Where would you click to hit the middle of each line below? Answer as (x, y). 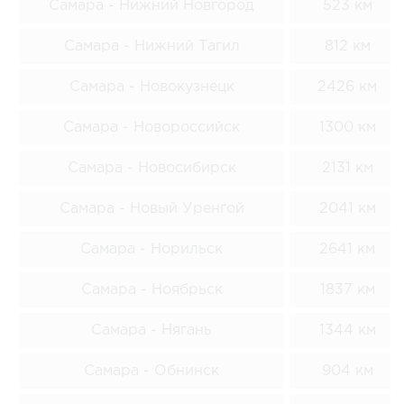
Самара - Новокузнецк (151, 87)
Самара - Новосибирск (151, 168)
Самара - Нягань (151, 330)
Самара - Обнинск (151, 371)
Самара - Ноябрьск (151, 289)
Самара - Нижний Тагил (151, 46)
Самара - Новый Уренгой (151, 208)
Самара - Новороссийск (151, 127)
